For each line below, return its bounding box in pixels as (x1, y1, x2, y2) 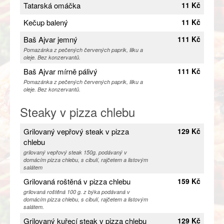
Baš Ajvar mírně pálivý (23, 66, 97, 77)
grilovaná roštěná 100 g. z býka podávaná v (23, 188, 130, 196)
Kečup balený (23, 17, 68, 28)
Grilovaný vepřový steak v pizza (23, 126, 129, 137)
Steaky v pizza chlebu (20, 103, 135, 121)
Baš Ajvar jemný (23, 34, 77, 45)
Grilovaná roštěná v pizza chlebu (23, 176, 130, 187)
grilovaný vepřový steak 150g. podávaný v (23, 148, 127, 156)
